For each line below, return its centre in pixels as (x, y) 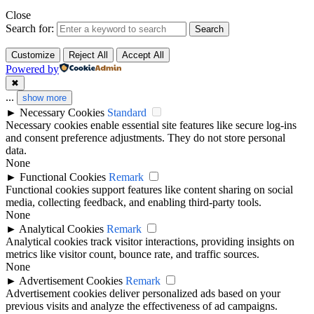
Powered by (32, 69)
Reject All (88, 55)
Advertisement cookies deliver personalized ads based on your (143, 293)
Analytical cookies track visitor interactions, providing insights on (150, 241)
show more (45, 97)
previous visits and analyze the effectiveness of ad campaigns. (142, 306)
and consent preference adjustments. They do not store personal (145, 137)
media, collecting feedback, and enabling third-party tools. (134, 202)
